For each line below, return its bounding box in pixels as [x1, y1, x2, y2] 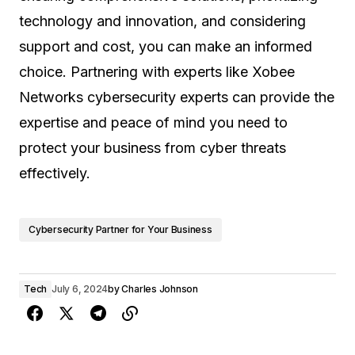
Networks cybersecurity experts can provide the [19, 89, 334, 105]
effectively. [19, 165, 90, 181]
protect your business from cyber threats [19, 139, 286, 156]
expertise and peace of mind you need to [19, 114, 288, 131]
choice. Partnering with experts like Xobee [19, 63, 295, 80]
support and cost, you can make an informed [19, 38, 312, 55]
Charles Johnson [121, 283, 198, 295]
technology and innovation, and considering [19, 13, 306, 29]
